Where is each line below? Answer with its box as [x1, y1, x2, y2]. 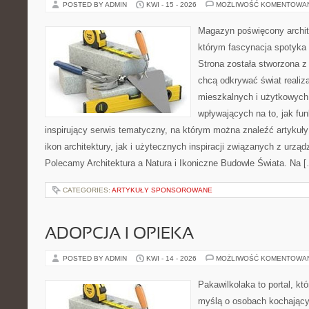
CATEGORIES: [63, 186, 112, 194]
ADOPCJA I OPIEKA [45, 227, 194, 242]
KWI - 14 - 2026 [146, 255, 197, 262]
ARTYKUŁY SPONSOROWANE [112, 186, 212, 194]
